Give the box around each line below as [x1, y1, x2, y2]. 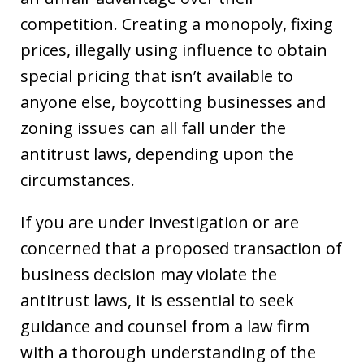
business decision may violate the [20, 263, 277, 285]
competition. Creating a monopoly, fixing [20, 13, 333, 35]
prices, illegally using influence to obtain [20, 39, 327, 61]
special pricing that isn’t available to [20, 65, 293, 87]
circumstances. [20, 169, 135, 191]
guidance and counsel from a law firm [20, 315, 310, 337]
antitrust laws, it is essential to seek [20, 289, 294, 311]
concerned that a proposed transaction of [20, 237, 342, 259]
